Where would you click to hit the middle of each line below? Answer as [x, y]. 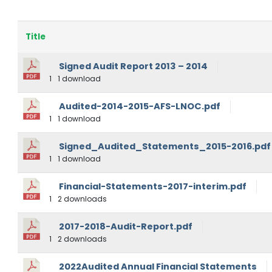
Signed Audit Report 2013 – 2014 [133, 66]
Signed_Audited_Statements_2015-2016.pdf [165, 147]
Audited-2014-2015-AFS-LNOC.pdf [139, 107]
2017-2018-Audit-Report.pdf [125, 227]
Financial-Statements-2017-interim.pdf [152, 187]
